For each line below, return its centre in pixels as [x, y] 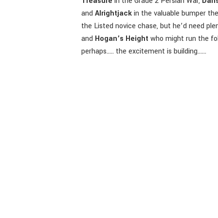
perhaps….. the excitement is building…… [144, 52]
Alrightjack [114, 14]
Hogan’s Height [122, 39]
